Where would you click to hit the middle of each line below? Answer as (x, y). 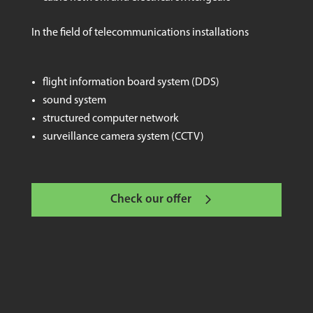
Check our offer (151, 199)
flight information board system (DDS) (131, 82)
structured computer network (110, 118)
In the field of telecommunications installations (140, 32)
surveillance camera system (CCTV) (123, 137)
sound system (74, 100)
